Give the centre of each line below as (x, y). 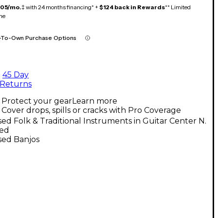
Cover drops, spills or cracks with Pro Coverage (91, 110)
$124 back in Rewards (132, 7)
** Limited (178, 7)
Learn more (95, 101)
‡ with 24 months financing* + (60, 7)
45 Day (16, 74)
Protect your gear (37, 101)
